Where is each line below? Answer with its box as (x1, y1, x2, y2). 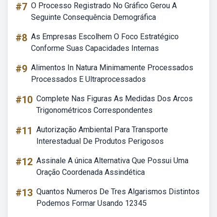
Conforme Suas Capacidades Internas (31, 44, 159, 53)
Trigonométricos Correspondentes (36, 106, 153, 115)
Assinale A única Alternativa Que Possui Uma (36, 156, 188, 165)
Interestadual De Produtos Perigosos (36, 137, 164, 146)
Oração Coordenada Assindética (36, 168, 145, 177)
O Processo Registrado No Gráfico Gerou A (31, 1, 177, 10)
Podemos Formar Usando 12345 (36, 199, 147, 208)
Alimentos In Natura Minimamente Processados (31, 63, 193, 72)
